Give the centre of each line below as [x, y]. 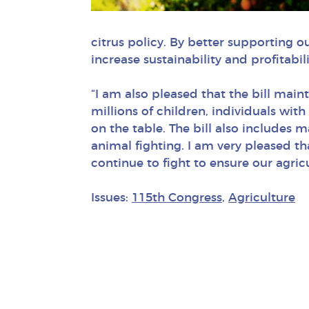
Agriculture [262, 197]
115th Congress [177, 197]
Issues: [111, 197]
